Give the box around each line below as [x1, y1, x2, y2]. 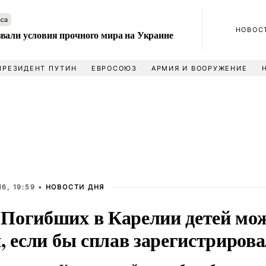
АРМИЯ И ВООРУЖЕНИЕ [151, 64, 248, 72]
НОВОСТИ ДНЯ [45, 183, 105, 191]
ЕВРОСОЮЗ [91, 64, 137, 72]
